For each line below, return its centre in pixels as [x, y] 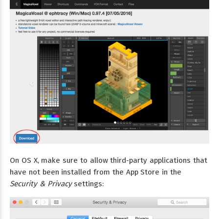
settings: [88, 184]
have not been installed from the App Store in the [96, 172]
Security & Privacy [41, 184]
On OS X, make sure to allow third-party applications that [109, 160]
